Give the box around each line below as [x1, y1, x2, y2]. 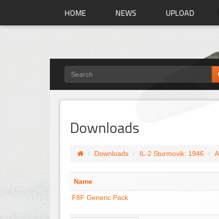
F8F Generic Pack [72, 194, 128, 201]
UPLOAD [166, 7, 194, 18]
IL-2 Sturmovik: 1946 [139, 150, 204, 157]
